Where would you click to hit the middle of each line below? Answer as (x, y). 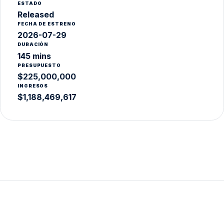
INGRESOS (33, 85)
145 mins (34, 56)
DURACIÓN (33, 44)
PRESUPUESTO (39, 65)
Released (36, 15)
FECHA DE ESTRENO (47, 24)
